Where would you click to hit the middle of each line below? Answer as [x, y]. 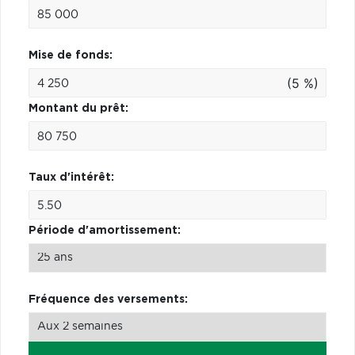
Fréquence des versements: [108, 299]
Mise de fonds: [71, 55]
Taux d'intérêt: [71, 177]
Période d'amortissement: [105, 230]
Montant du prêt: [78, 108]
